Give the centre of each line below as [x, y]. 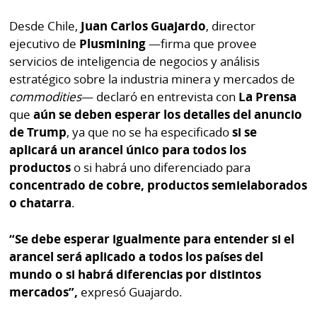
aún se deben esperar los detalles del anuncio [168, 115]
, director [231, 26]
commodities [46, 97]
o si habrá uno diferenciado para [161, 168]
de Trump [38, 132]
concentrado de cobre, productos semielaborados [158, 185]
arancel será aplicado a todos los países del [137, 256]
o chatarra [41, 203]
